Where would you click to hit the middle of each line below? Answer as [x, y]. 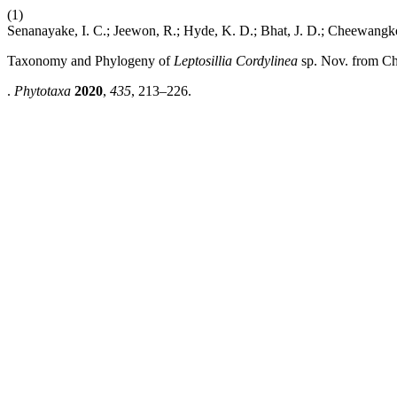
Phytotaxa [43, 91]
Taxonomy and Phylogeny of [90, 61]
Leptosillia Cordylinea [237, 61]
